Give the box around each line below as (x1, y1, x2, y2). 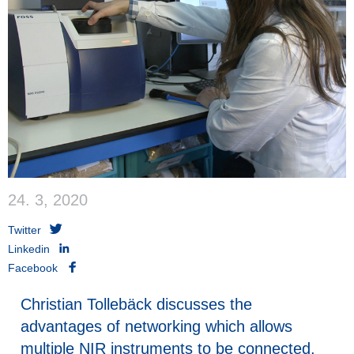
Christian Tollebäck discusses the (21, 295, 252, 313)
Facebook (8, 261, 58, 274)
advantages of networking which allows (21, 317, 292, 335)
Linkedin (8, 242, 50, 255)
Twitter (8, 223, 41, 236)
